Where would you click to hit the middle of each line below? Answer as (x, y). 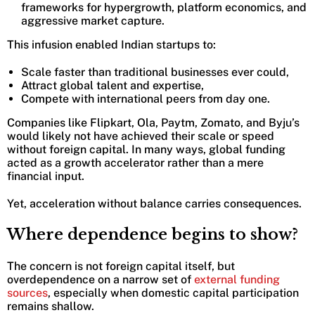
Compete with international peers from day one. (146, 98)
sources (27, 292)
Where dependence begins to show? (153, 234)
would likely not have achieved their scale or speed (141, 136)
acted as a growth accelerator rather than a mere (135, 162)
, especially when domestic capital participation (173, 292)
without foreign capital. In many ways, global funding (146, 149)
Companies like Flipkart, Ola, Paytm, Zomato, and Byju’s (153, 122)
